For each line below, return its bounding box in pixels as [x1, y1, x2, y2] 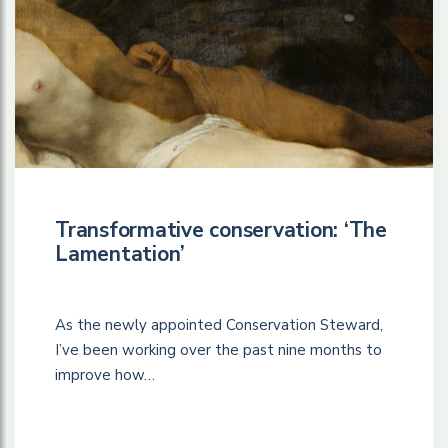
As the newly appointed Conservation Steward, [55, 315, 383, 336]
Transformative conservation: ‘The [55, 216, 387, 245]
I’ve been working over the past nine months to [55, 340, 382, 361]
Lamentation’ [55, 240, 185, 269]
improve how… [55, 365, 155, 386]
